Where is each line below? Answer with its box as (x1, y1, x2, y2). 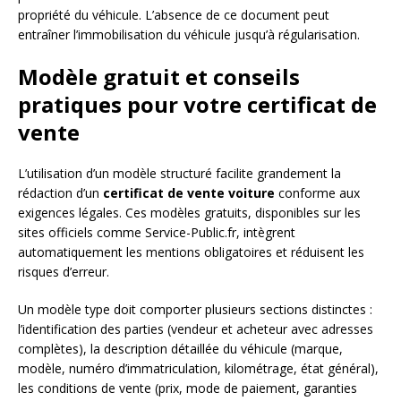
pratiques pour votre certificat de (18, 90, 377, 120)
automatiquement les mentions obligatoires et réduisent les (18, 243, 364, 261)
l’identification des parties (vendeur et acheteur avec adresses (18, 320, 373, 338)
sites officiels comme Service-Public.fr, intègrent (18, 224, 295, 242)
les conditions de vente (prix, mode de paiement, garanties (18, 380, 357, 397)
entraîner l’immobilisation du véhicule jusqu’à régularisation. (18, 26, 360, 44)
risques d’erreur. (18, 263, 109, 281)
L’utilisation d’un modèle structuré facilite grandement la (18, 165, 341, 183)
